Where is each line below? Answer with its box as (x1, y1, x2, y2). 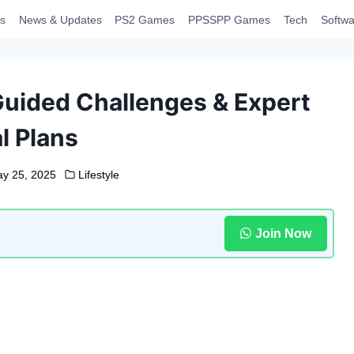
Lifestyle (78, 168, 120, 181)
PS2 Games (115, 13, 175, 26)
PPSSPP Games (188, 13, 271, 26)
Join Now (254, 226, 311, 240)
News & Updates (18, 13, 102, 26)
